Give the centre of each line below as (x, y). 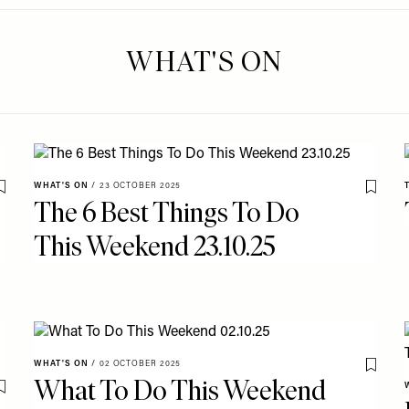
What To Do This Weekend (180, 390)
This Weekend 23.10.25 (155, 246)
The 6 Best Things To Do (167, 212)
